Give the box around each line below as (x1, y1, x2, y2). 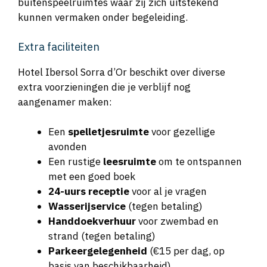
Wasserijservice (48, 200, 126, 213)
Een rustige (48, 155, 103, 169)
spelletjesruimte (68, 125, 149, 139)
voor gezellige (149, 125, 215, 139)
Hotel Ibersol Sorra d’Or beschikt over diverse (18, 65, 225, 79)
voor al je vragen (129, 185, 207, 198)
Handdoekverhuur (48, 215, 136, 228)
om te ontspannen (156, 155, 242, 169)
